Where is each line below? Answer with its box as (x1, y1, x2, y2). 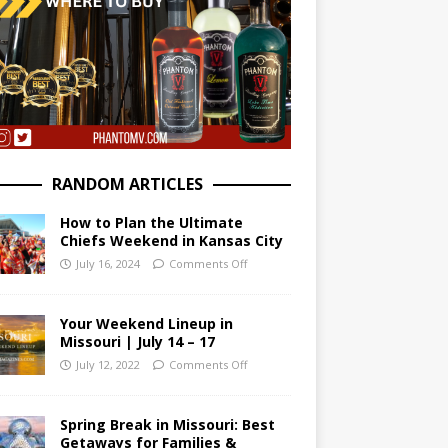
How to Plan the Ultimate (59, 213, 243, 233)
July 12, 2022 (75, 357, 140, 373)
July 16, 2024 (75, 256, 140, 272)
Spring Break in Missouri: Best (59, 415, 275, 435)
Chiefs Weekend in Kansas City (59, 231, 283, 251)
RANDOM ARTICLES (52, 173, 204, 196)
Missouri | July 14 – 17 (59, 332, 215, 352)
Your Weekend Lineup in (59, 314, 233, 334)
